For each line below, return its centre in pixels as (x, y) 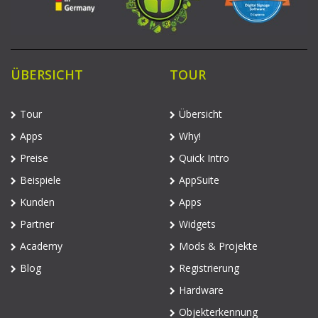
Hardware (201, 290)
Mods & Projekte (218, 246)
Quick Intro (204, 158)
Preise (34, 158)
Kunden (37, 202)
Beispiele (40, 180)
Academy (41, 246)
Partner (37, 224)
